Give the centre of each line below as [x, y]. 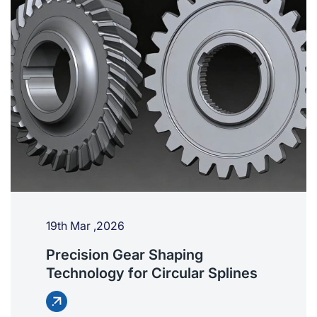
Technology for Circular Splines [152, 273]
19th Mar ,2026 [85, 226]
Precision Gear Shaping [125, 255]
